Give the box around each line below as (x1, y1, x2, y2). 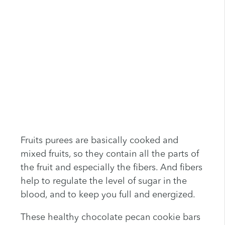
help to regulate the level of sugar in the (20, 177, 187, 186)
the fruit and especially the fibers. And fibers (20, 163, 202, 173)
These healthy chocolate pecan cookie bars (20, 213, 200, 222)
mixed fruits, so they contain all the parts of (20, 150, 199, 159)
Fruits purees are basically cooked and (20, 136, 178, 146)
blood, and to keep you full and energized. (20, 190, 195, 200)
